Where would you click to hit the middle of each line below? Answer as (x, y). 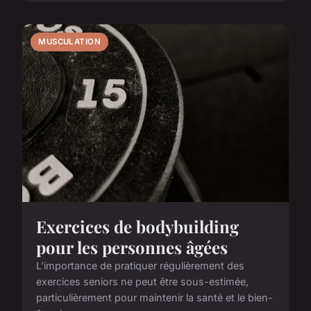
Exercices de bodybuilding (137, 226)
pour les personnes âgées (132, 247)
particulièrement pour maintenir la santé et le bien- (154, 297)
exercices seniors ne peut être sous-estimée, (142, 281)
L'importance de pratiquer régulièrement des (140, 265)
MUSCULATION (70, 41)
